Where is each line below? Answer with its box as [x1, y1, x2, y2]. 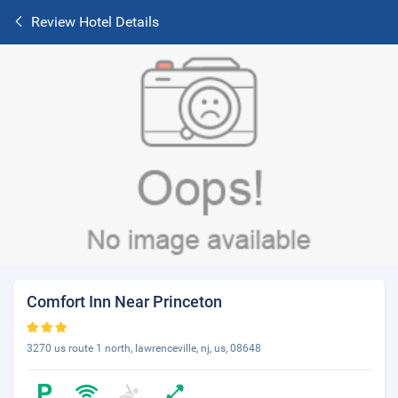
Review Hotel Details [31, 13, 159, 30]
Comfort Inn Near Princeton [27, 292, 222, 311]
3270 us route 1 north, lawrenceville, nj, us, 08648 [27, 342, 261, 354]
